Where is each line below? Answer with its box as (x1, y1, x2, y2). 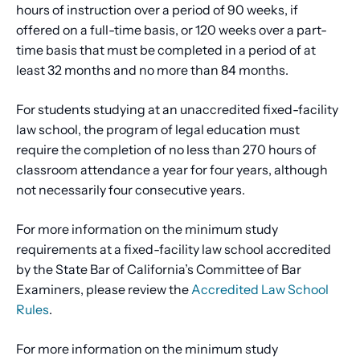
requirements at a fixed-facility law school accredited (16, 241, 331, 258)
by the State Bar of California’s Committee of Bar (16, 261, 301, 278)
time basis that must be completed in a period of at (16, 42, 316, 59)
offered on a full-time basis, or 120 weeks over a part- (16, 22, 327, 39)
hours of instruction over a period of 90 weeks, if (16, 2, 298, 18)
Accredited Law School (191, 281, 329, 298)
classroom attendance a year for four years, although (16, 162, 328, 178)
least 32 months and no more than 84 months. (16, 62, 288, 79)
